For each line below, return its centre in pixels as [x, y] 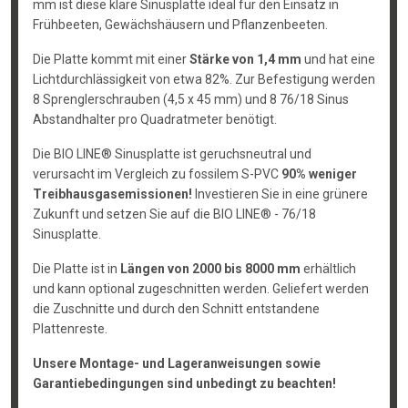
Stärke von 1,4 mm [245, 59]
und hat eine [338, 59]
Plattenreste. [70, 329]
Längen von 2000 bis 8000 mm [210, 269]
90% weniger [319, 174]
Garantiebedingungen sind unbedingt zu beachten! [184, 383]
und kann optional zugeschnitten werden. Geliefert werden [200, 289]
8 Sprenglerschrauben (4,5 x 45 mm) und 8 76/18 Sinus [190, 99]
